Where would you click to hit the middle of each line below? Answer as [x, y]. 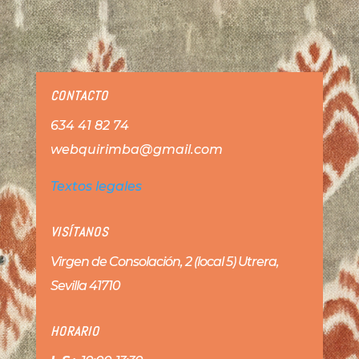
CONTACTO [79, 95]
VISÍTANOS [79, 232]
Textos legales [96, 186]
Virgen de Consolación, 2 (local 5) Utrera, [164, 261]
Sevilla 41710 [85, 285]
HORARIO [75, 331]
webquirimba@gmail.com [136, 149]
